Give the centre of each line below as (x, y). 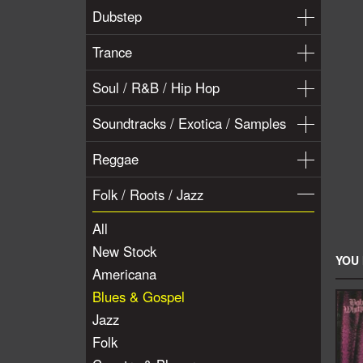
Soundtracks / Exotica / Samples (189, 123)
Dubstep (117, 16)
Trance (112, 52)
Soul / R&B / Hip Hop (156, 88)
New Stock (124, 251)
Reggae (115, 159)
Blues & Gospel (139, 297)
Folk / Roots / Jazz (148, 194)
